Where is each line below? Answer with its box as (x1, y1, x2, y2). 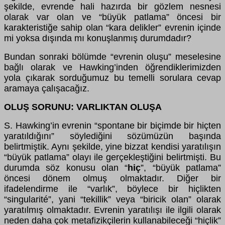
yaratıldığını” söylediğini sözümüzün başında (4, 131, 221, 141)
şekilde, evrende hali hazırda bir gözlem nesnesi (4, 1, 221, 12)
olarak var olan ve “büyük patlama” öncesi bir (4, 12, 221, 22)
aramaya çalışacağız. (4, 83, 89, 93)
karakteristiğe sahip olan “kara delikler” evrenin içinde (4, 22, 221, 33)
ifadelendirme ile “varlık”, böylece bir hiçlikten (4, 183, 221, 194)
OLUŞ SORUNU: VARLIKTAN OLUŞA (4, 101, 162, 112)
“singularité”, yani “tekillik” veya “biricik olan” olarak (4, 194, 221, 204)
